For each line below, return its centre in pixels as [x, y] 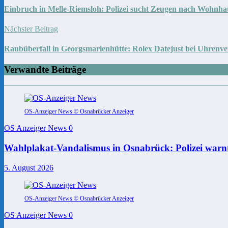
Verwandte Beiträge [45, 70]
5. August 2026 [29, 167]
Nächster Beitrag [31, 28]
